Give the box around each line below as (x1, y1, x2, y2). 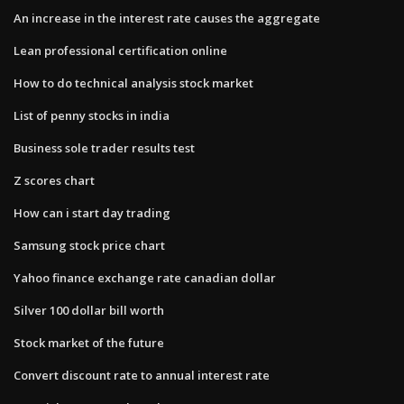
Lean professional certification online (14, 41, 227, 59)
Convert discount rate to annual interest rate (14, 366, 270, 383)
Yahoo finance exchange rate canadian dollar (14, 269, 276, 286)
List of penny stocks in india (14, 106, 170, 124)
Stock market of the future (14, 334, 164, 351)
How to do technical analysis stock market (14, 74, 253, 91)
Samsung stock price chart (14, 236, 165, 253)
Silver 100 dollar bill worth (14, 301, 164, 318)
